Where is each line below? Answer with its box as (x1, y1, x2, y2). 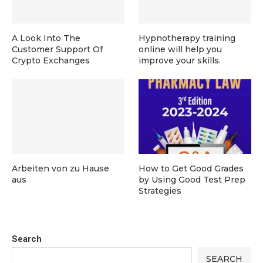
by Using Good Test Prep (139, 174, 246, 186)
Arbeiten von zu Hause (12, 163, 109, 174)
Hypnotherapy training (139, 32, 236, 43)
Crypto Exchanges (12, 55, 90, 66)
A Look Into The (12, 32, 80, 43)
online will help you (139, 43, 222, 55)
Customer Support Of (12, 43, 103, 55)
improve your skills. (139, 55, 221, 66)
